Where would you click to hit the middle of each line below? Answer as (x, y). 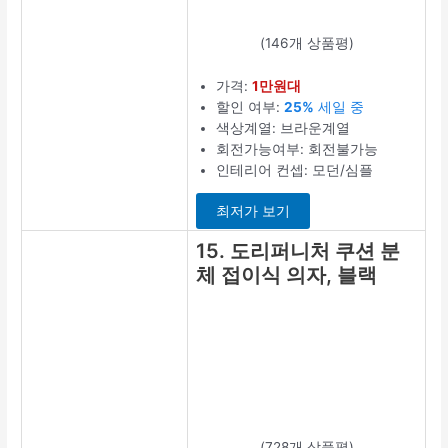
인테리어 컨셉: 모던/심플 (295, 169)
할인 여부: (250, 106)
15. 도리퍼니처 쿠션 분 (298, 250)
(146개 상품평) (306, 42)
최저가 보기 (253, 211)
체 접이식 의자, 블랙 (287, 274)
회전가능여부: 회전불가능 (297, 148)
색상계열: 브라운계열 (283, 127)
